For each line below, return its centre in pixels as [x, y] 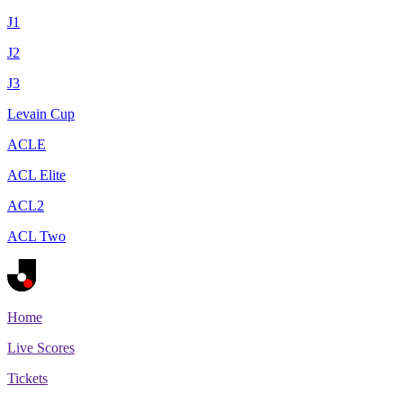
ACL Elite [36, 175]
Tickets [27, 378]
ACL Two [36, 236]
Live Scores [41, 347]
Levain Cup [41, 114]
